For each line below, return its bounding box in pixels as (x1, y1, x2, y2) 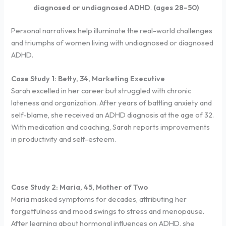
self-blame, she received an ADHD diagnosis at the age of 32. (11, 109, 214, 120)
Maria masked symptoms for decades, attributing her (11, 194, 187, 204)
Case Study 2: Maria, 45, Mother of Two (11, 182, 150, 192)
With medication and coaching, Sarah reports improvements (11, 122, 210, 132)
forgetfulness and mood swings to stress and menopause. (11, 206, 205, 216)
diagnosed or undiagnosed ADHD (33, 2, 151, 12)
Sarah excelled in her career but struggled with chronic (11, 85, 192, 95)
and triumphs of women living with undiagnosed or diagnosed (11, 37, 214, 47)
